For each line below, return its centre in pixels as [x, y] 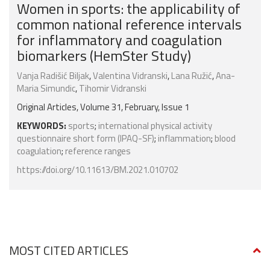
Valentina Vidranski [130, 76]
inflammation [184, 139]
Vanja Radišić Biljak [53, 76]
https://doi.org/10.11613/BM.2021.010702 [98, 170]
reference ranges [98, 151]
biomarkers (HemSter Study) [104, 56]
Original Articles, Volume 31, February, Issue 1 [103, 107]
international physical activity [155, 126]
